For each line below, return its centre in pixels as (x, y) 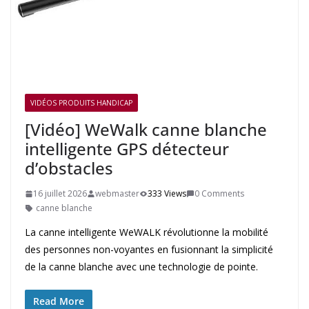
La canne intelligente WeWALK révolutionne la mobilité (147, 232)
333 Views (167, 194)
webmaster (117, 194)
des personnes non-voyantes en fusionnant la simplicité (149, 250)
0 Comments (219, 194)
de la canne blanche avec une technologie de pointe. (141, 267)
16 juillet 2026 (60, 194)
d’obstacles (69, 168)
